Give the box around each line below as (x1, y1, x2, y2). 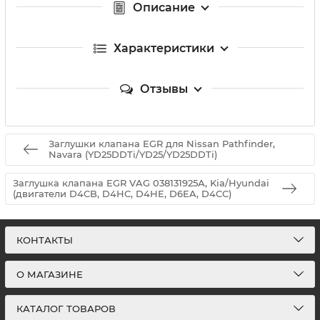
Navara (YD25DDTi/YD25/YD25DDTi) (49, 149, 217, 161)
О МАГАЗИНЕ (16, 269, 83, 280)
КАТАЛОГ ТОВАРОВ (16, 303, 116, 314)
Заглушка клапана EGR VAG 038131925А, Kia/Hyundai (13, 177, 269, 189)
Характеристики (113, 41, 214, 55)
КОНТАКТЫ (16, 234, 73, 246)
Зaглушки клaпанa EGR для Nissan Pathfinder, (49, 138, 275, 150)
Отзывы (139, 81, 188, 96)
